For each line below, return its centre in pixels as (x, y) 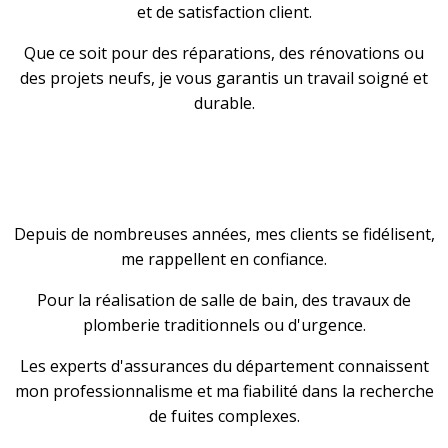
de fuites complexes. (224, 416)
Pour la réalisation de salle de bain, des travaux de (224, 300)
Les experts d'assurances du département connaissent (224, 366)
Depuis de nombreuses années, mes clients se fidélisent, (224, 234)
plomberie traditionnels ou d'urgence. (224, 325)
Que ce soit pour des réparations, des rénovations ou (224, 53)
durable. (224, 103)
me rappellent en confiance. (224, 259)
